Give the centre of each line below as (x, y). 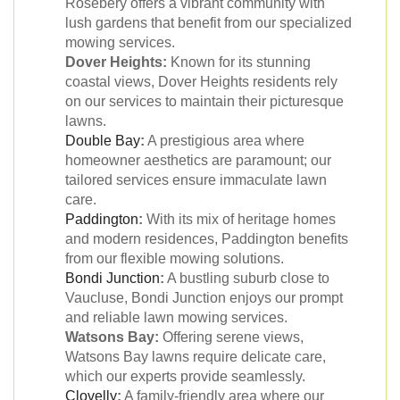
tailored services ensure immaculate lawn (196, 179)
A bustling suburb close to (247, 278)
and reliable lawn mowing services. (176, 317)
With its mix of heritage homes (239, 219)
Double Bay (103, 140)
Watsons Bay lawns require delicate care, (196, 356)
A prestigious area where (225, 140)
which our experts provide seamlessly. (185, 376)
